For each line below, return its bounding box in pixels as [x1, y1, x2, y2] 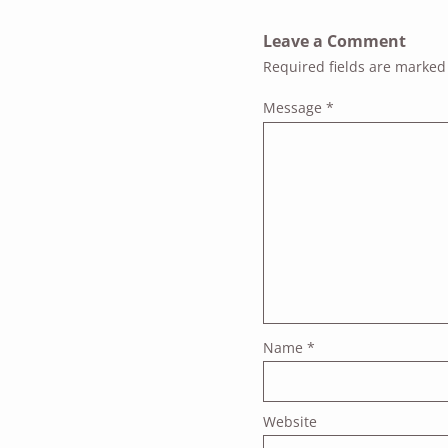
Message [262, 98, 326, 118]
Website [262, 412, 317, 432]
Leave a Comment [262, 30, 406, 53]
